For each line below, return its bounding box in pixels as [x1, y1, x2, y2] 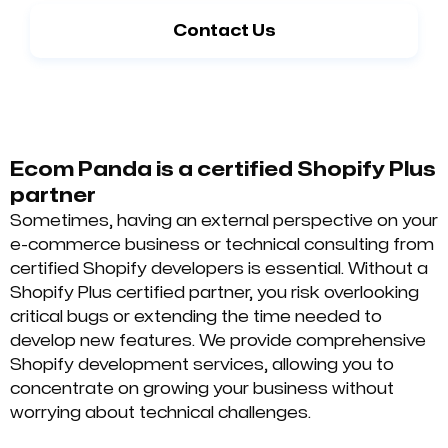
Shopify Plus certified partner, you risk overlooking [10, 284, 419, 301]
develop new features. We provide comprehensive [10, 332, 426, 349]
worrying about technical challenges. [10, 404, 311, 421]
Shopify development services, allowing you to [10, 356, 394, 373]
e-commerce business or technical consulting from [10, 236, 434, 253]
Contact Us [172, 22, 276, 39]
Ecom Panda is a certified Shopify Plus [10, 159, 436, 179]
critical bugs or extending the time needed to [10, 308, 382, 325]
